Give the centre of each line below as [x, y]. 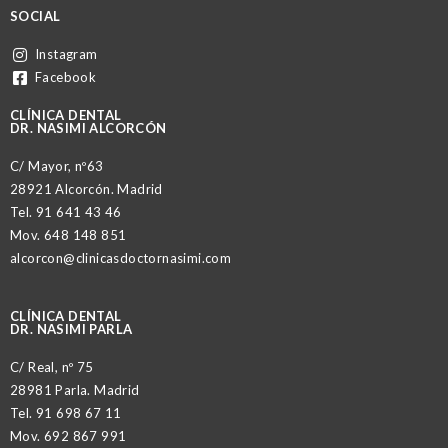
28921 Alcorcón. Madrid [86, 189]
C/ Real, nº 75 [52, 367]
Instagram [66, 54]
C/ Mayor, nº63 [57, 166]
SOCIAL [35, 16]
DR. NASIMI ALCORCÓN [88, 128]
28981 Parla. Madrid [75, 390]
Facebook [66, 77]
